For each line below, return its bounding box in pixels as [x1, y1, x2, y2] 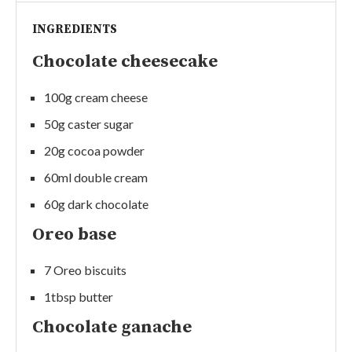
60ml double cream [44, 169, 148, 185]
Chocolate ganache [32, 316, 192, 338]
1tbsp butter [44, 288, 113, 304]
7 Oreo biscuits [44, 262, 126, 277]
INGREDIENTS [32, 21, 117, 37]
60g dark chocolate [44, 196, 148, 211]
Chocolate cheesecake [32, 50, 218, 72]
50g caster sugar [44, 115, 134, 131]
